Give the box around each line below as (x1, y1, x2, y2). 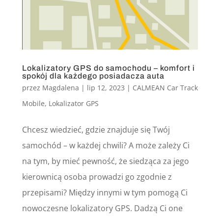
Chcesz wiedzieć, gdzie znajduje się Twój (22, 124, 170, 135)
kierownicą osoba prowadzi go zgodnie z (22, 171, 172, 182)
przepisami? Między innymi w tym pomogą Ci (22, 187, 188, 198)
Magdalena (42, 82, 79, 92)
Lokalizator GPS (48, 98, 99, 108)
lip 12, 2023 (86, 82, 125, 92)
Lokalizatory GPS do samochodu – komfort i (22, 63, 195, 72)
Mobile (22, 98, 45, 108)
